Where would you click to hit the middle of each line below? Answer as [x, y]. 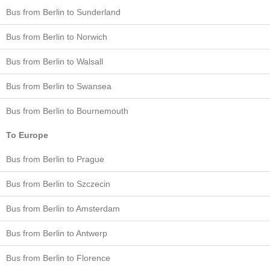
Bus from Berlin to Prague [55, 159]
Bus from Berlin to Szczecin [58, 184]
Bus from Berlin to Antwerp [57, 233]
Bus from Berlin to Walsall [55, 61]
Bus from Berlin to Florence [58, 258]
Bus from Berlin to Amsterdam [63, 208]
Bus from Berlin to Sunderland [63, 12]
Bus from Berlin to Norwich [57, 36]
